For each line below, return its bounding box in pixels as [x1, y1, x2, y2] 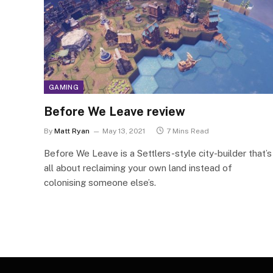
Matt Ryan [54, 126, 90, 135]
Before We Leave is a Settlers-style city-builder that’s [44, 147, 272, 158]
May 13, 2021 [102, 126, 145, 135]
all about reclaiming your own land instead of [44, 162, 232, 173]
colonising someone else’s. [44, 177, 156, 188]
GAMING [49, 83, 79, 91]
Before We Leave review [44, 104, 185, 119]
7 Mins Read [166, 126, 209, 135]
